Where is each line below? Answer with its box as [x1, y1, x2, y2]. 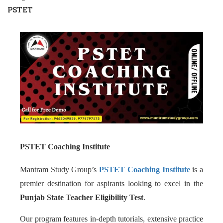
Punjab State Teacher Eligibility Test [20, 193, 143, 202]
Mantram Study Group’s [20, 165, 100, 174]
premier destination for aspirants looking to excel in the [20, 179, 203, 188]
